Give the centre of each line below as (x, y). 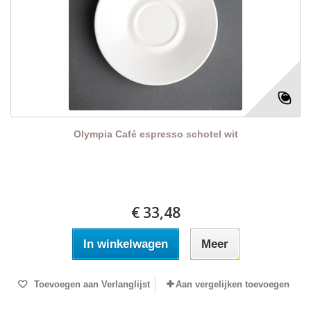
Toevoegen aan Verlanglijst (90, 285)
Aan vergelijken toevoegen (233, 285)
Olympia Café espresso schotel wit (155, 134)
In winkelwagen (125, 244)
